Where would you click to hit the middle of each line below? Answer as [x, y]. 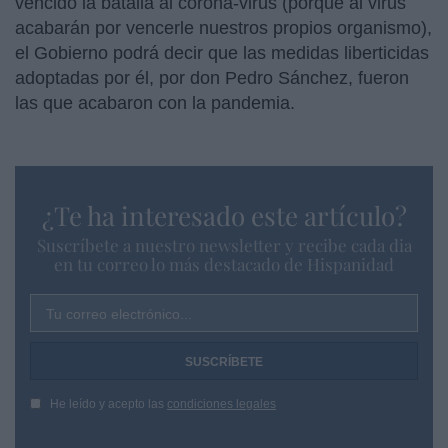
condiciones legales [221, 403]
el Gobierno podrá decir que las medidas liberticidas [222, 52]
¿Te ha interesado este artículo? [224, 215]
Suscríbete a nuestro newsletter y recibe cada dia [224, 244]
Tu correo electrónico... [119, 313]
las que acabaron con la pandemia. [155, 102]
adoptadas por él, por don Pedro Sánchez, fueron [212, 77]
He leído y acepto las [108, 403]
